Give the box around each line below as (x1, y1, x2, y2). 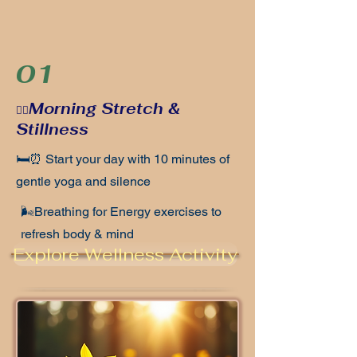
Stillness (16, 120, 88, 139)
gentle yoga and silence (16, 174, 151, 189)
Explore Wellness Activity (13, 243, 237, 265)
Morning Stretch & (29, 99, 180, 119)
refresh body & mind (21, 226, 134, 241)
